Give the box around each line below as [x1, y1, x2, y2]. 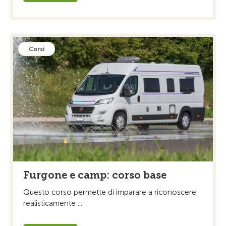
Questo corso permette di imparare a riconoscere [23, 188, 196, 197]
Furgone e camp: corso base [23, 169, 166, 182]
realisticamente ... [23, 199, 82, 208]
